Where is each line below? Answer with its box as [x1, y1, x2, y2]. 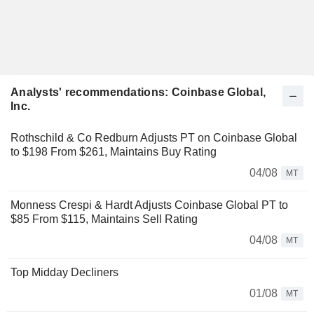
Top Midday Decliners [11, 266, 118, 278]
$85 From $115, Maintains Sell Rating [11, 213, 198, 225]
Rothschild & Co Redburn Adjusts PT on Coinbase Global [11, 132, 297, 144]
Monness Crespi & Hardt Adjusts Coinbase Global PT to [11, 199, 288, 211]
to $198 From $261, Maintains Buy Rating [11, 146, 217, 158]
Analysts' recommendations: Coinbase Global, [11, 86, 266, 98]
